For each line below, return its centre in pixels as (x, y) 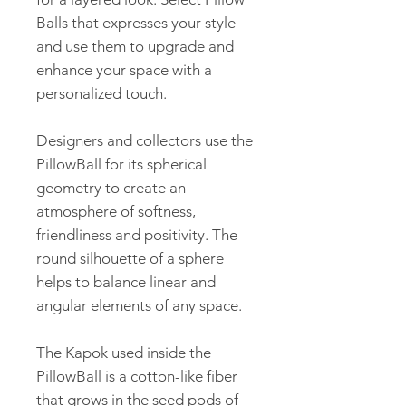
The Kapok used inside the (124, 352)
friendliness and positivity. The (137, 234)
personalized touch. (101, 93)
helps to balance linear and (126, 281)
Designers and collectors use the (145, 140)
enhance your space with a (124, 69)
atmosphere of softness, (116, 211)
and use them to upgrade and (135, 46)
